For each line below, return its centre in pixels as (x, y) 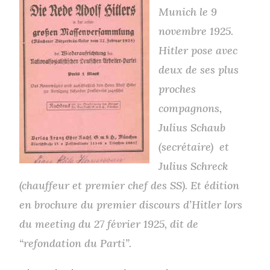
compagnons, (190, 108)
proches (177, 89)
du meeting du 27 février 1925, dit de (109, 224)
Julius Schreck (193, 166)
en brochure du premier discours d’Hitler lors (131, 204)
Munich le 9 (188, 11)
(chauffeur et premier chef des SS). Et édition (130, 185)
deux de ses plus (199, 69)
